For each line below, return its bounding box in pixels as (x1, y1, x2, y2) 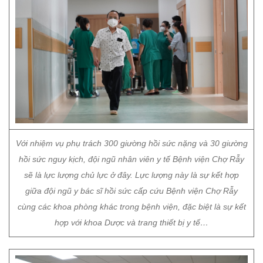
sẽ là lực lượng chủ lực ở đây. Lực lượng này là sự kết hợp (24, 170, 239, 180)
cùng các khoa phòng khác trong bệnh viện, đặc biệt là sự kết (17, 202, 246, 211)
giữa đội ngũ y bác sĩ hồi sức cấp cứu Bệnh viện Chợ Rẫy (25, 186, 238, 195)
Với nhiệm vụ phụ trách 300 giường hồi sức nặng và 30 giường (15, 139, 248, 148)
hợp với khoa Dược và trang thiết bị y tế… (55, 218, 208, 227)
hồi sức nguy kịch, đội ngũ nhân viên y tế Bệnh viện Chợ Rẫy (19, 154, 244, 164)
